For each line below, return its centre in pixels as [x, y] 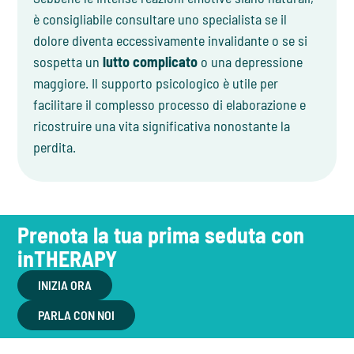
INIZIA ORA [65, 285]
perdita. [55, 147]
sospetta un [68, 62]
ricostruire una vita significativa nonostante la [162, 126]
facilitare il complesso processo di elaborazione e [170, 105]
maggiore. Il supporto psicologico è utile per [156, 83]
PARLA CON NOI [77, 315]
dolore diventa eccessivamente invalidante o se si [171, 41]
